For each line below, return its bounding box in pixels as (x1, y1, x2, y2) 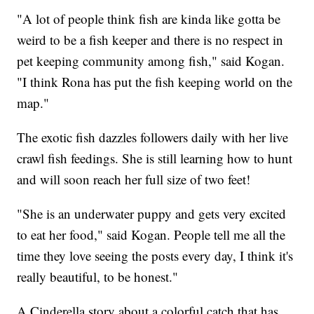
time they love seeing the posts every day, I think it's (17, 247, 294, 265)
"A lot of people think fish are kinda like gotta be (17, 10, 281, 28)
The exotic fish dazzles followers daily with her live (17, 128, 289, 146)
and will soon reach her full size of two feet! (17, 170, 251, 189)
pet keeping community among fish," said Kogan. (17, 52, 285, 70)
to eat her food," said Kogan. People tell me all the (17, 226, 286, 244)
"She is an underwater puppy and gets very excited (17, 205, 287, 223)
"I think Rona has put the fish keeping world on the (17, 73, 293, 91)
